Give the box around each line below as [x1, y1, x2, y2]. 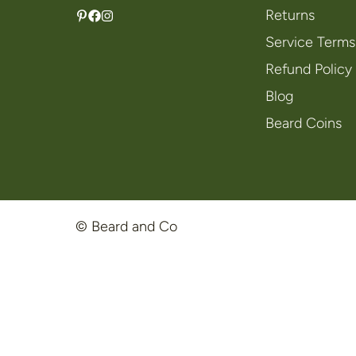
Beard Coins [265, 114, 342, 133]
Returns [265, 6, 315, 25]
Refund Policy [265, 60, 352, 79]
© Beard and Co [75, 218, 177, 236]
